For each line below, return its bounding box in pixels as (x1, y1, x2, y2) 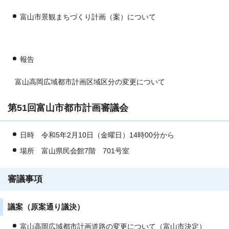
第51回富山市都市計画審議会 (8, 103, 128, 113)
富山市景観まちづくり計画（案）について (20, 13, 156, 21)
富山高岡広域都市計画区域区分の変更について (8, 78, 165, 86)
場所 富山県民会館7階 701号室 (20, 147, 129, 155)
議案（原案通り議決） (8, 202, 84, 212)
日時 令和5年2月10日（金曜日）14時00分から (20, 131, 174, 140)
